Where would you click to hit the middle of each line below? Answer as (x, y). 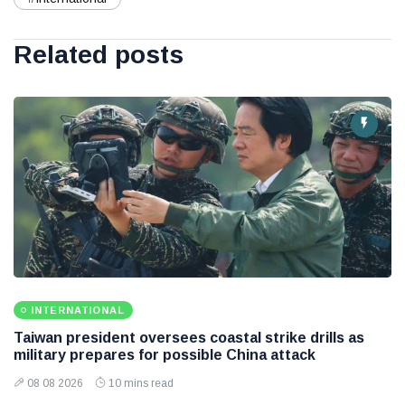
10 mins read (141, 384)
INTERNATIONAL (78, 311)
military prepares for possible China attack (165, 355)
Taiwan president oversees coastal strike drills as (189, 338)
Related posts (99, 55)
